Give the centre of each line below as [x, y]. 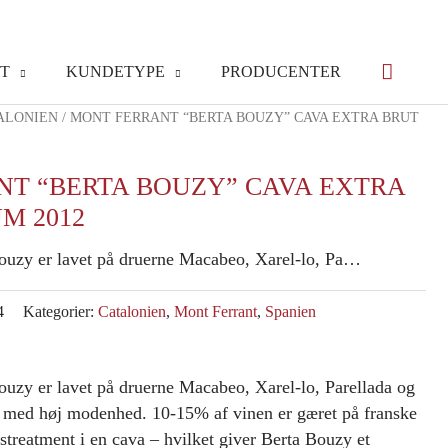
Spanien [290, 312]
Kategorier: [60, 312]
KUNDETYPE [115, 71]
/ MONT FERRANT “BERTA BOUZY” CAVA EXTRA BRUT [238, 117]
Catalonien [132, 312]
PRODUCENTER [281, 71]
